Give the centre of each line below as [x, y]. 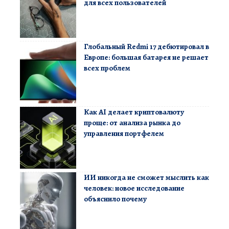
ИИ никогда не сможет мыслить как [146, 178]
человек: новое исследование [134, 188]
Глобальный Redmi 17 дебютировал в [146, 47]
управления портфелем [124, 134]
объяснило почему [115, 199]
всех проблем [107, 68]
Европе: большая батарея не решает [146, 58]
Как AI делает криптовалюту [134, 112]
